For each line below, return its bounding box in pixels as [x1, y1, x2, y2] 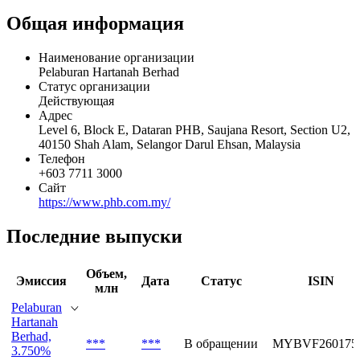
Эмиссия [16, 273, 67, 288]
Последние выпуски [6, 225, 182, 247]
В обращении [184, 336, 258, 350]
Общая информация [6, 13, 184, 35]
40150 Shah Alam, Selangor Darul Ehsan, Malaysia [39, 137, 301, 152]
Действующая [39, 94, 114, 108]
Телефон [39, 152, 85, 166]
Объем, [86, 266, 127, 280]
